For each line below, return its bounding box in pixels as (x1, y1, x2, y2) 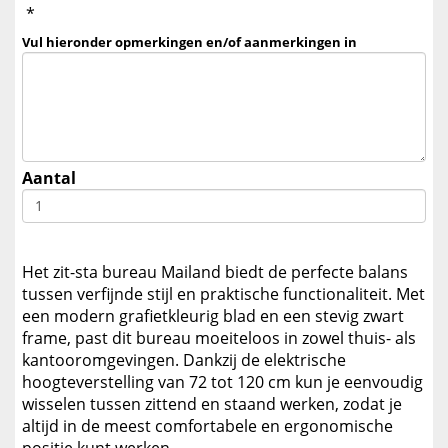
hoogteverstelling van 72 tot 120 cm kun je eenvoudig (22, 371, 423, 394)
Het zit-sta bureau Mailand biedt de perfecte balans (22, 261, 408, 284)
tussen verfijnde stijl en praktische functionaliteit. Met (22, 283, 425, 306)
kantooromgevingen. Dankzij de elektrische (22, 349, 346, 372)
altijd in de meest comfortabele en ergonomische (22, 415, 393, 438)
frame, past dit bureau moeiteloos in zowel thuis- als (22, 327, 416, 350)
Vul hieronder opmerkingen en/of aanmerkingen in (22, 33, 357, 51)
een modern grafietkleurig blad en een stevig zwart (22, 305, 404, 328)
